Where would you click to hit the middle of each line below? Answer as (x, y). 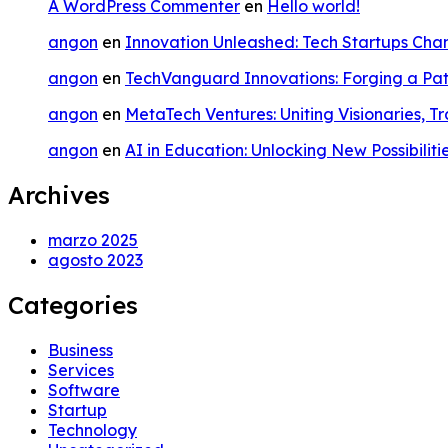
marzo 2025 (93, 239)
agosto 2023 (95, 259)
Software (84, 389)
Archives (59, 194)
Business (80, 349)
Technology (92, 429)
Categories (73, 304)
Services (81, 369)
